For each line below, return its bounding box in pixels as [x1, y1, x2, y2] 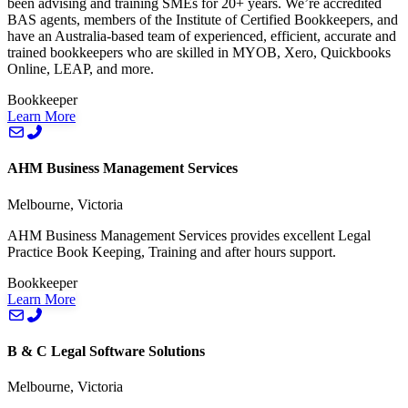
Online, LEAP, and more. [7, 61, 154, 77]
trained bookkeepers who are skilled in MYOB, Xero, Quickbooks [7, 45, 391, 61]
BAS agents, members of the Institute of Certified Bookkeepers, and [7, 12, 398, 28]
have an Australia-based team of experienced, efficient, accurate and [7, 28, 396, 45]
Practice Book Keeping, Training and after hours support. [7, 243, 336, 260]
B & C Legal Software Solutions [7, 343, 205, 360]
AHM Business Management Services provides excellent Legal [7, 227, 371, 243]
